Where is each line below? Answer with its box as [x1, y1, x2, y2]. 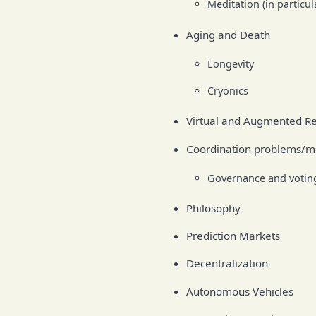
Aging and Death [186, 27, 270, 42]
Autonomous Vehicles [186, 284, 293, 298]
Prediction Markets [186, 229, 280, 243]
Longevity [207, 56, 255, 71]
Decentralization [186, 256, 268, 271]
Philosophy [186, 201, 241, 216]
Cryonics [207, 84, 249, 98]
